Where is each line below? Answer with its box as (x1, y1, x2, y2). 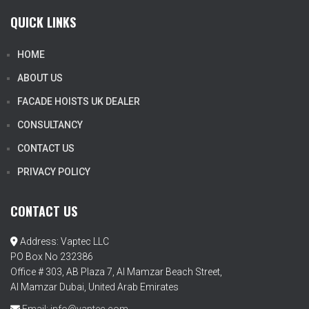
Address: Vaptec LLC (18, 236, 109, 247)
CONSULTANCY (17, 119, 83, 130)
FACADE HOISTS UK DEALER (17, 96, 140, 107)
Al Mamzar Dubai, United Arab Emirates (10, 281, 179, 292)
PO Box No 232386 (10, 251, 93, 262)
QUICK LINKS (10, 13, 76, 31)
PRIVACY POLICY (17, 166, 90, 177)
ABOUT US (17, 72, 63, 83)
